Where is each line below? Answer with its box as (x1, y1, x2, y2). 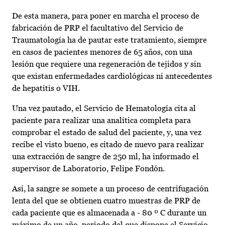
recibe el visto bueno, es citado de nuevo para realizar (12, 140, 204, 150)
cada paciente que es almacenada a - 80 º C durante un (12, 208, 206, 218)
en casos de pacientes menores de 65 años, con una (12, 47, 192, 57)
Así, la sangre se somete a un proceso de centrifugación (12, 184, 208, 194)
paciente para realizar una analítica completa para (12, 116, 191, 126)
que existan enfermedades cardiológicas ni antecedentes (12, 71, 212, 81)
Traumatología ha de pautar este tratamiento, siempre (12, 35, 207, 45)
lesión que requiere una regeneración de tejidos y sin (12, 59, 201, 69)
